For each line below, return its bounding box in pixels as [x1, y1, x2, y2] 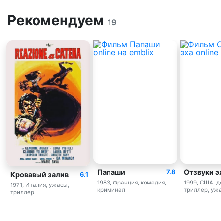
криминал [97, 186, 125, 193]
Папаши [97, 167, 125, 176]
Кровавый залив [10, 170, 69, 179]
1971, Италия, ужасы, [10, 181, 69, 188]
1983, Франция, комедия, [97, 179, 166, 186]
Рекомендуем [7, 11, 108, 29]
